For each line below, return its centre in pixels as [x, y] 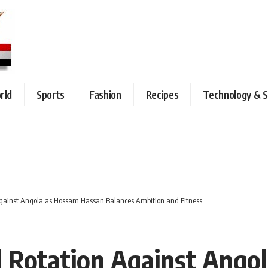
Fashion [105, 94]
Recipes [162, 94]
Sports [51, 94]
